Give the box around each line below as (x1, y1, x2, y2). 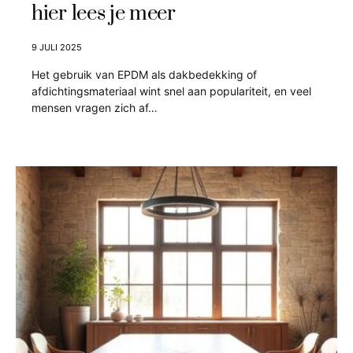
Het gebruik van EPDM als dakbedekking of (32, 68, 257, 81)
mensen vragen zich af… (32, 101, 158, 114)
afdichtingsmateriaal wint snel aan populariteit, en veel (32, 84, 311, 98)
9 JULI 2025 (32, 42, 82, 53)
